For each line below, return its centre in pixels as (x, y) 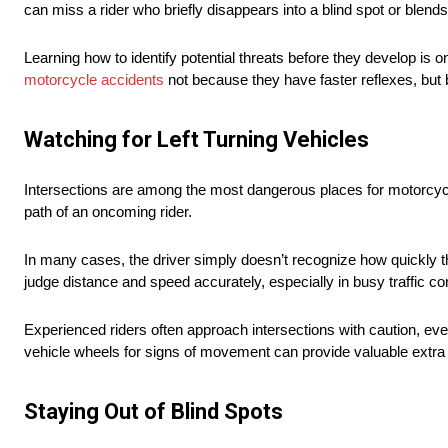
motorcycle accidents (94, 80)
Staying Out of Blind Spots (153, 412)
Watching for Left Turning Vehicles (196, 140)
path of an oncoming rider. (108, 212)
